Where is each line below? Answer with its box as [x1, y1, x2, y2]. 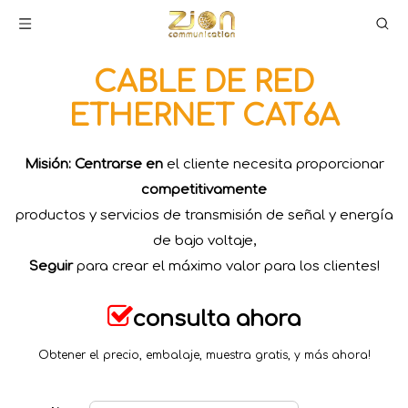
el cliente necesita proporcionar [162, 157, 384, 172]
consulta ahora [133, 307, 301, 331]
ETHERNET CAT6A [68, 100, 340, 132]
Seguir [28, 259, 73, 274]
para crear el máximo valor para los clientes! [72, 259, 380, 274]
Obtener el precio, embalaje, [37, 349, 206, 362]
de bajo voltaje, [152, 233, 256, 249]
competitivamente [141, 182, 267, 198]
